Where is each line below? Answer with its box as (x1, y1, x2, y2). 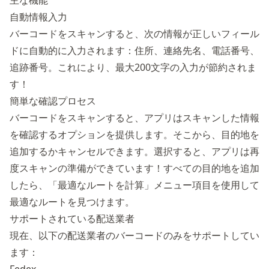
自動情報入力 (10, 10, 67, 24)
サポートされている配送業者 (10, 212, 134, 226)
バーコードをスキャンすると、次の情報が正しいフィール (10, 27, 259, 41)
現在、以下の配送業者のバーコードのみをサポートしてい (10, 229, 259, 243)
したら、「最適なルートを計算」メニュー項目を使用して (10, 178, 259, 192)
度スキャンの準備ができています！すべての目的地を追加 (10, 162, 259, 175)
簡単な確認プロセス (10, 94, 96, 108)
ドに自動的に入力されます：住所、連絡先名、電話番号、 (10, 44, 259, 58)
